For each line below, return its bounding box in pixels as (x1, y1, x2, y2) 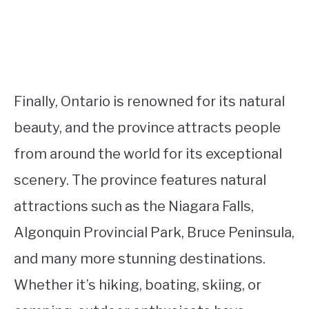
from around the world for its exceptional (14, 146, 282, 162)
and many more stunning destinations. (14, 250, 266, 267)
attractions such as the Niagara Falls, (14, 198, 254, 215)
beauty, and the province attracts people (14, 119, 281, 136)
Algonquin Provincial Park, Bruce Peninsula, (14, 224, 295, 241)
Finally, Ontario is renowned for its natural (14, 93, 285, 110)
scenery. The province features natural (14, 172, 266, 188)
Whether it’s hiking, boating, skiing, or (14, 277, 261, 293)
